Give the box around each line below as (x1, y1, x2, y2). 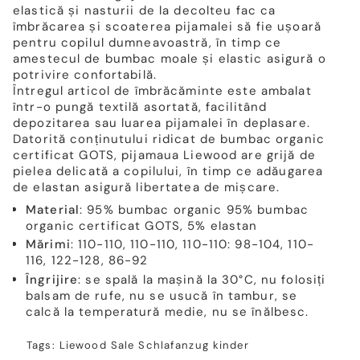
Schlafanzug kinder (138, 338, 249, 352)
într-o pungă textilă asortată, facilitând (13, 99, 268, 115)
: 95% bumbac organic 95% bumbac (80, 201, 309, 218)
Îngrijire (26, 272, 79, 288)
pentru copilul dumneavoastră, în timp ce (13, 35, 281, 51)
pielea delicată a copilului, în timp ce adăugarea (13, 163, 324, 179)
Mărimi (26, 236, 71, 253)
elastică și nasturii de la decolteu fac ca (13, 2, 276, 18)
